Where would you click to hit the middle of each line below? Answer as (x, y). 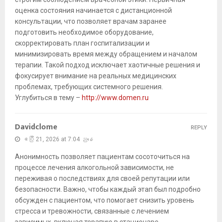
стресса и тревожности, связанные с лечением (92, 211)
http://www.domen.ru (115, 98)
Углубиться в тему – (48, 98)
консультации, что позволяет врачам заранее (91, 22)
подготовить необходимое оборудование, (84, 32)
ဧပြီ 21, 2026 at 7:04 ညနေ (58, 139)
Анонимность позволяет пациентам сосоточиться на (102, 157)
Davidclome (36, 127)
